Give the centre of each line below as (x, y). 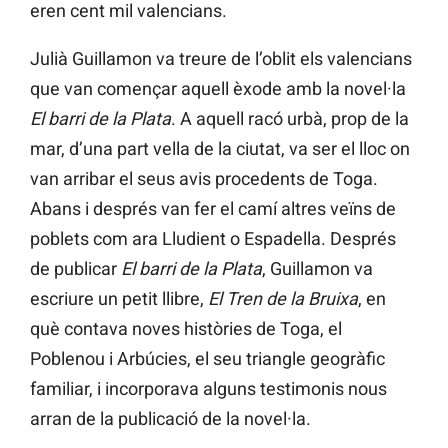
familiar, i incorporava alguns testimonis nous (208, 388)
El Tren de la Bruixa (283, 298)
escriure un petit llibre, (119, 298)
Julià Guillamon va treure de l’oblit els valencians (221, 58)
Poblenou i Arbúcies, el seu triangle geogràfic (207, 358)
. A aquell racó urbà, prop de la (290, 118)
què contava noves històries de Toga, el (186, 328)
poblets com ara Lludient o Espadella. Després (213, 238)
